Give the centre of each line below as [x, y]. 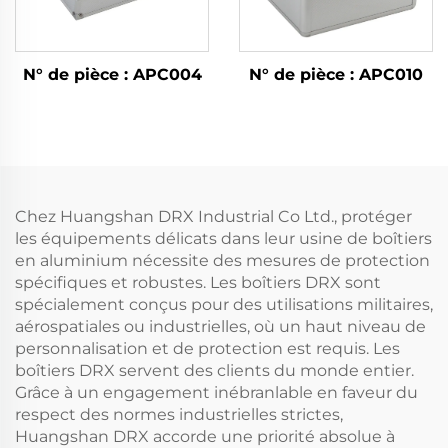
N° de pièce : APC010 [336, 75]
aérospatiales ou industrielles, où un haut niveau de [220, 327]
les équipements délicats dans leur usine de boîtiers [223, 239]
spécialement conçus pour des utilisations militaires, [224, 305]
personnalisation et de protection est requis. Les [207, 349]
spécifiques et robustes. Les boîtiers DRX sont [198, 283]
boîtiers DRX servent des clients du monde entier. [214, 371]
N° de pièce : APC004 [112, 75]
